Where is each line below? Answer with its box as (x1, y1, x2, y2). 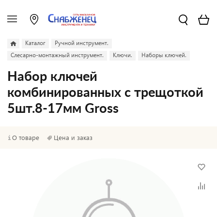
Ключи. (113, 51, 132, 59)
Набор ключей (7, 70, 97, 83)
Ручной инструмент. (55, 39, 108, 46)
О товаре (12, 133, 39, 141)
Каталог (25, 39, 46, 46)
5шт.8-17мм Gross (7, 102, 119, 115)
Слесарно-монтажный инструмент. (11, 51, 104, 59)
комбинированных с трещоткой (7, 86, 203, 99)
